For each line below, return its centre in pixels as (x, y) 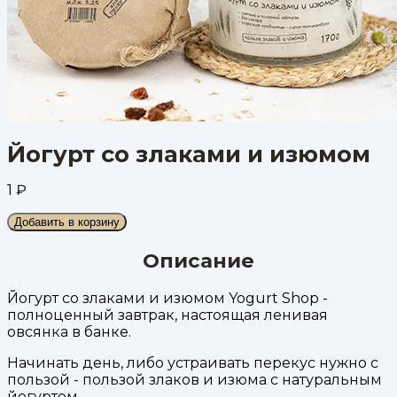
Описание (198, 260)
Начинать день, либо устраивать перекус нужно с (193, 363)
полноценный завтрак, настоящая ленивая (167, 315)
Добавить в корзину (67, 222)
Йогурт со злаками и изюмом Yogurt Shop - (167, 299)
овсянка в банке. (69, 332)
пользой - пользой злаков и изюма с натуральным (195, 380)
